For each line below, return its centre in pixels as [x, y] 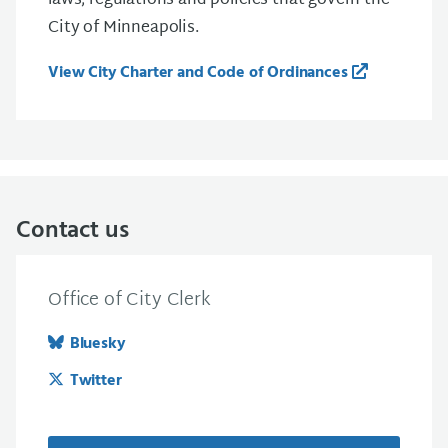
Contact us [72, 231]
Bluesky [97, 344]
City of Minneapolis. [123, 28]
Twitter [95, 381]
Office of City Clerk [129, 300]
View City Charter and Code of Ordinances [198, 73]
